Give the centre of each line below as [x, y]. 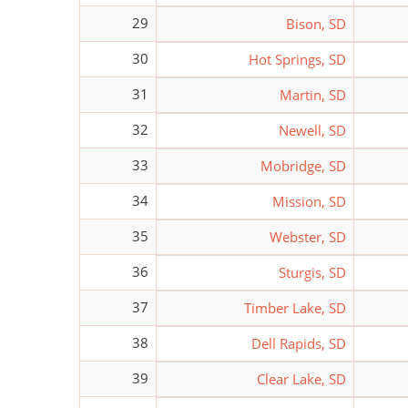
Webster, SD [308, 236]
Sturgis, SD [312, 272]
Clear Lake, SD [301, 378]
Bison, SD [316, 23]
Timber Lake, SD [295, 307]
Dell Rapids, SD [299, 343]
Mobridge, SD [303, 165]
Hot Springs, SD [297, 59]
